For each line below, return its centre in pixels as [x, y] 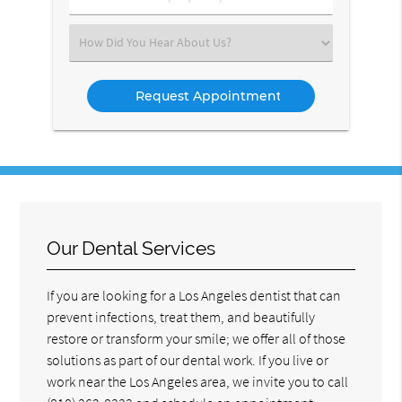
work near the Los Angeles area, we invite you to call [198, 381]
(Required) [111, 32]
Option [102, 79]
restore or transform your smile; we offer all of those [197, 338]
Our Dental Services [131, 248]
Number [105, 13]
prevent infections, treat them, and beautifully [181, 316]
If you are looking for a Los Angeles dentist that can [194, 295]
